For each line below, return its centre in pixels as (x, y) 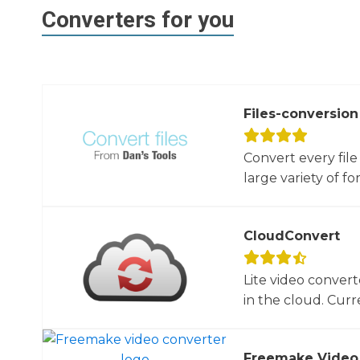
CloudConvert (291, 235)
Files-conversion (301, 113)
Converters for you (138, 20)
